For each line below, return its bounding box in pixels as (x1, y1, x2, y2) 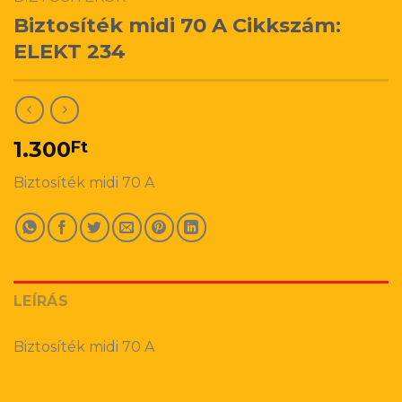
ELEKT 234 (13, 39, 126, 65)
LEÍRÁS (13, 292, 68, 310)
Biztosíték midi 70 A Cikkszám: (13, 13, 341, 39)
